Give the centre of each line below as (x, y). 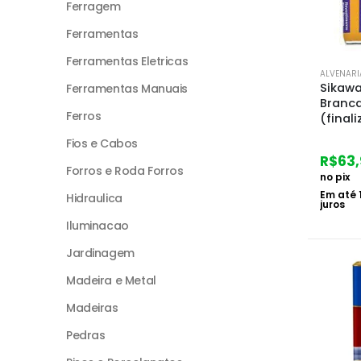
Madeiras (92, 307)
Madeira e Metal (111, 280)
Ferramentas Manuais (127, 88)
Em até (339, 194)
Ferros (84, 116)
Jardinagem (100, 253)
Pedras (86, 335)
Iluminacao (98, 225)
